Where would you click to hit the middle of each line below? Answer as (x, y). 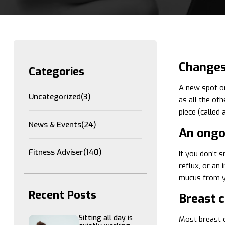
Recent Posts (63, 195)
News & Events (55, 125)
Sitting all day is (106, 218)
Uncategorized (55, 97)
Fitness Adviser (56, 152)
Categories (57, 72)
